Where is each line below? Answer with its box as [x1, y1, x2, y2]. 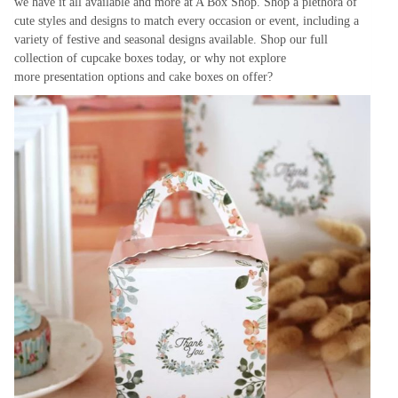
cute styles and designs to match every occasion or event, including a [14, 13, 359, 28]
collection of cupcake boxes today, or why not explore [14, 51, 286, 65]
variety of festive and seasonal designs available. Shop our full [14, 32, 328, 46]
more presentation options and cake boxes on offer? [14, 69, 273, 84]
